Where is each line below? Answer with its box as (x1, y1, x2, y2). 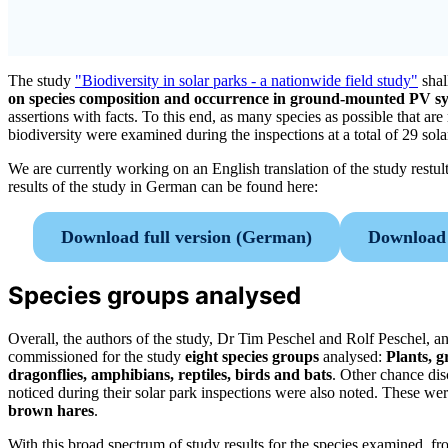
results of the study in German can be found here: (8, 177, 318, 195)
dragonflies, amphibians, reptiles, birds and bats (8, 366, 332, 384)
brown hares (8, 402, 94, 420)
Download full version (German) (61, 226, 313, 247)
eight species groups (181, 348, 319, 366)
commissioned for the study (8, 348, 181, 366)
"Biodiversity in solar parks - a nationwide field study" (75, 71, 418, 89)
